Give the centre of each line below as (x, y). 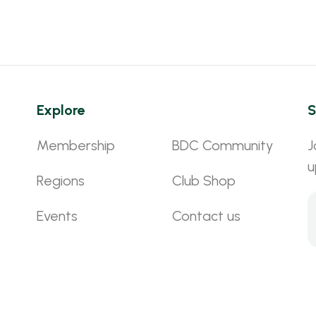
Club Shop (203, 180)
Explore (61, 110)
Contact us (206, 215)
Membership (76, 145)
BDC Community (222, 145)
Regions (61, 180)
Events (57, 215)
